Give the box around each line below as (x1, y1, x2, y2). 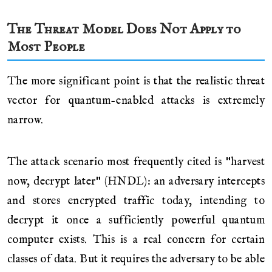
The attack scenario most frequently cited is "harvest (7, 154, 265, 169)
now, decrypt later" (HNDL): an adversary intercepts (7, 174, 265, 189)
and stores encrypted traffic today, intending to (7, 193, 265, 208)
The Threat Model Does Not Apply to (7, 20, 241, 38)
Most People (7, 38, 85, 56)
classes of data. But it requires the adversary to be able (7, 251, 265, 267)
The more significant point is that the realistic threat (7, 73, 265, 89)
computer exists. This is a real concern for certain (7, 232, 265, 247)
